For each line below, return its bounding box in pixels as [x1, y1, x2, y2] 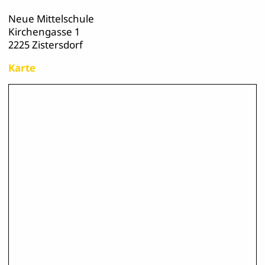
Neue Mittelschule [8, 11, 95, 25]
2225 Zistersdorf [8, 37, 83, 51]
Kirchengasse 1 [8, 24, 80, 38]
